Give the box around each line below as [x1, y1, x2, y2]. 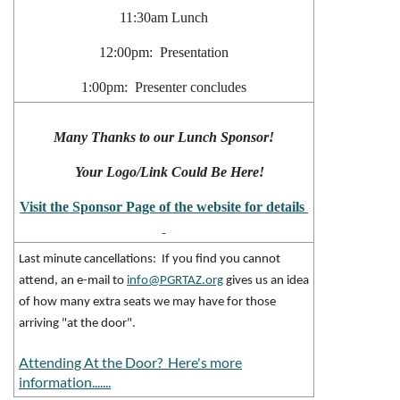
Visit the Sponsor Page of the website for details [20, 199, 308, 215]
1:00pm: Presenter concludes [81, 79, 246, 96]
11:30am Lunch [120, 10, 208, 26]
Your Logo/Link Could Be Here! [74, 164, 264, 180]
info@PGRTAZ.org [127, 274, 223, 288]
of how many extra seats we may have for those [19, 296, 276, 310]
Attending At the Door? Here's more [19, 354, 242, 371]
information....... [19, 373, 111, 391]
